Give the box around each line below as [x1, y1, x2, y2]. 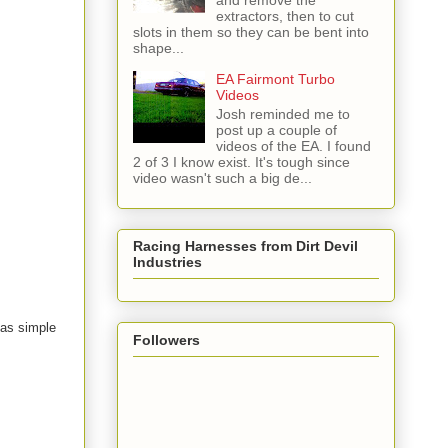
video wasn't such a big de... [133, 170, 312, 187]
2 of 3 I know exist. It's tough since [133, 154, 350, 171]
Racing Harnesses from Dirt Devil [133, 238, 358, 255]
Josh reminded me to [215, 106, 350, 123]
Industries [133, 254, 202, 271]
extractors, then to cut [215, 8, 354, 25]
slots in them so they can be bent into [133, 24, 369, 41]
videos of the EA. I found [215, 138, 371, 155]
